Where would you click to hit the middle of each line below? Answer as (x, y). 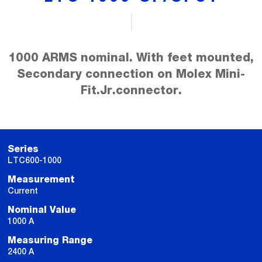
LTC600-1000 (35, 160)
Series (23, 149)
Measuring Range (50, 240)
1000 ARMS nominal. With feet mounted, (131, 58)
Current (23, 191)
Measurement (41, 180)
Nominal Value (42, 210)
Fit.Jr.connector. (131, 91)
